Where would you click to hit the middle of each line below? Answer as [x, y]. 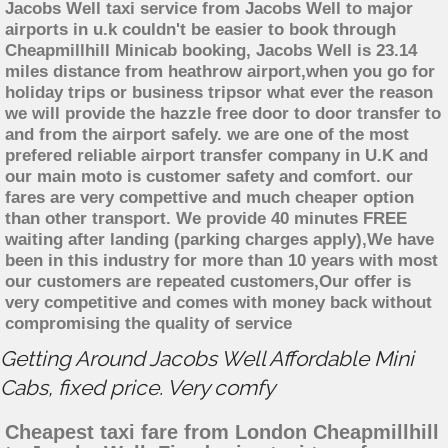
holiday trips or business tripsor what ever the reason [219, 93]
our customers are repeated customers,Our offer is [208, 282]
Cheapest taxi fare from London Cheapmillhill [222, 432]
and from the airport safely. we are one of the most [207, 135]
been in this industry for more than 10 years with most [221, 261]
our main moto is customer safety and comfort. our [209, 177]
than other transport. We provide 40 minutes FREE [206, 219]
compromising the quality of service [148, 324]
